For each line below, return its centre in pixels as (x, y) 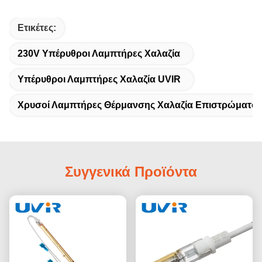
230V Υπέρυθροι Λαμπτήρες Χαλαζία (99, 53)
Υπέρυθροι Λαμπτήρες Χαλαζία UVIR (99, 79)
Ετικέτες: (37, 27)
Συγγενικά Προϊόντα (131, 171)
